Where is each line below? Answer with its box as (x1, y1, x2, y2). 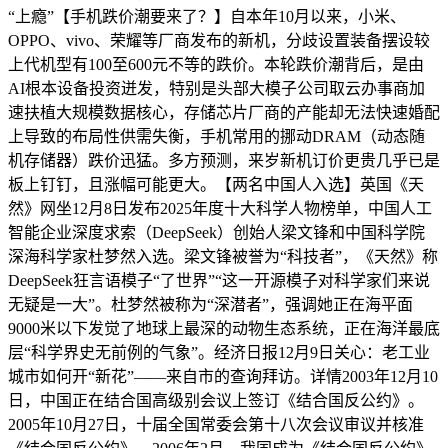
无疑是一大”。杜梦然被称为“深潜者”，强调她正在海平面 (8, 295, 413, 313)
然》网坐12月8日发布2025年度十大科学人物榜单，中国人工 (8, 199, 432, 217)
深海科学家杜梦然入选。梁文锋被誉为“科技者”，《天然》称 (8, 247, 438, 265)
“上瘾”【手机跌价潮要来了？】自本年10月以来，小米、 (8, 7, 406, 25)
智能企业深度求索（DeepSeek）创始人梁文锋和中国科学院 (8, 223, 425, 241)
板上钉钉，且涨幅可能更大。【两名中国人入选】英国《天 (8, 175, 424, 193)
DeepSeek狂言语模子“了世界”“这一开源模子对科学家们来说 (8, 271, 430, 289)
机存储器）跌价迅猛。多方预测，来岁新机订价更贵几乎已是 (8, 151, 440, 169)
